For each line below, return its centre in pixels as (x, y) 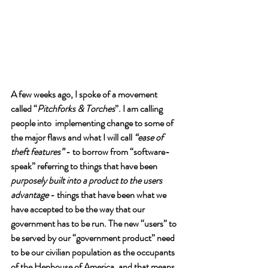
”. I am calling (140, 109)
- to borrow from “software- (117, 152)
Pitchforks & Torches (76, 109)
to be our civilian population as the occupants (94, 252)
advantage (30, 195)
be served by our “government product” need (94, 238)
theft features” (37, 152)
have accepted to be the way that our (79, 209)
